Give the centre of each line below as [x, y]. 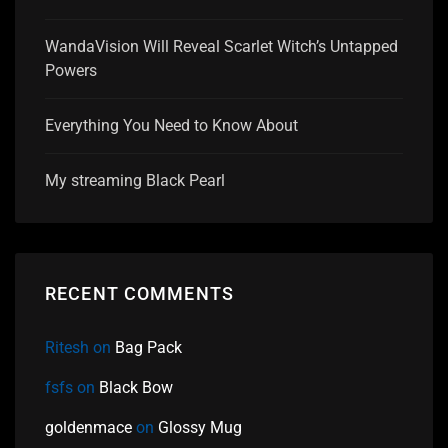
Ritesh [67, 348]
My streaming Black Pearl [135, 180]
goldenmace [88, 428]
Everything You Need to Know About [171, 125]
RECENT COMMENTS [140, 293]
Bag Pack [148, 348]
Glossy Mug [200, 428]
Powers [71, 70]
